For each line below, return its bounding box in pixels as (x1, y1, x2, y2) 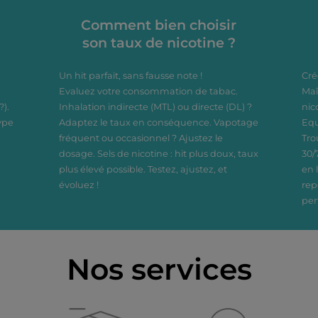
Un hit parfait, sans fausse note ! (59, 70, 203, 81)
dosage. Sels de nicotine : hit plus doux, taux (59, 148, 259, 159)
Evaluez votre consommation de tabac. (59, 86, 238, 97)
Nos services (66, 251, 252, 287)
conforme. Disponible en (128, 9, 272, 23)
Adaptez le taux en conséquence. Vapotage (59, 117, 259, 128)
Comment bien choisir (81, 16, 237, 33)
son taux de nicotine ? (82, 34, 236, 51)
